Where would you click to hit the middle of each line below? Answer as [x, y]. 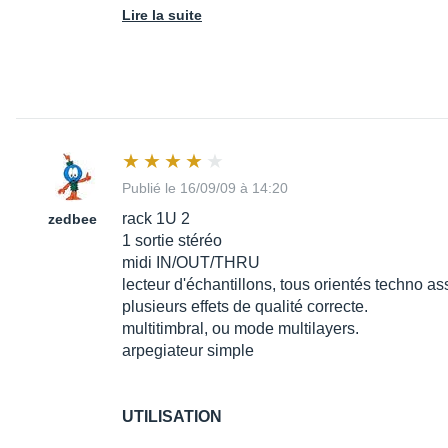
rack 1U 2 [158, 219]
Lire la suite [162, 15]
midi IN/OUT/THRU [191, 263]
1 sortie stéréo [172, 241]
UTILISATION [172, 417]
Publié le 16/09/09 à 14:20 [205, 188]
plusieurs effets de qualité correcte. [245, 307]
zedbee [72, 219]
